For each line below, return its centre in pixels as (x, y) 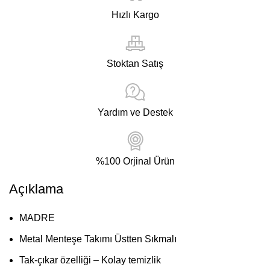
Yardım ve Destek (135, 113)
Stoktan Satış (135, 64)
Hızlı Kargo (135, 15)
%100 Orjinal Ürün (135, 162)
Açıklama (36, 189)
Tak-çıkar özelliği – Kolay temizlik (90, 260)
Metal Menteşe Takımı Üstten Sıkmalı (98, 239)
